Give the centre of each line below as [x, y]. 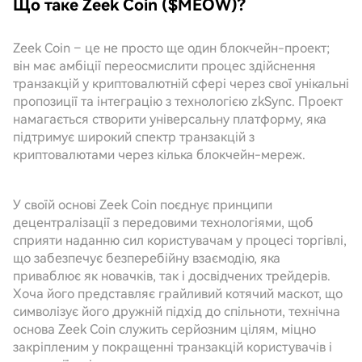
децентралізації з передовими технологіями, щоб [163, 223]
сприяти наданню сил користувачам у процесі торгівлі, [180, 240]
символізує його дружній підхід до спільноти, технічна [177, 311]
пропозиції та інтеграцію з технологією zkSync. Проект [178, 101]
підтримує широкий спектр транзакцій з [134, 137]
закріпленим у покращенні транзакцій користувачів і [173, 347]
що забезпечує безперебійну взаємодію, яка [147, 258]
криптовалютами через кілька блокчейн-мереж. [159, 155]
